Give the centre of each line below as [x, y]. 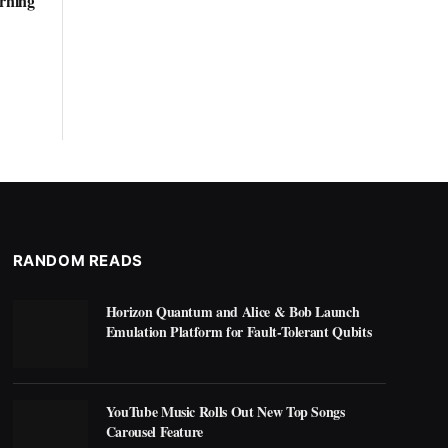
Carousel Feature [154, 432]
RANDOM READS [77, 260]
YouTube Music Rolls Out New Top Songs [225, 412]
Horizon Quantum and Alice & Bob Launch [232, 311]
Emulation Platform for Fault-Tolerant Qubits [238, 331]
